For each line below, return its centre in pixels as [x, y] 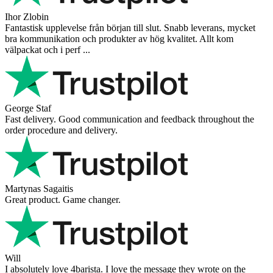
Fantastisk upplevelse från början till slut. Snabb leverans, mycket [130, 27]
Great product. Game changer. [63, 199]
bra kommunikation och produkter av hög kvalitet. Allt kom [119, 38]
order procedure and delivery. [61, 130]
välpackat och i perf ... [48, 49]
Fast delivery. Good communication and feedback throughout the [129, 119]
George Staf [28, 108]
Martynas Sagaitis [39, 188]
